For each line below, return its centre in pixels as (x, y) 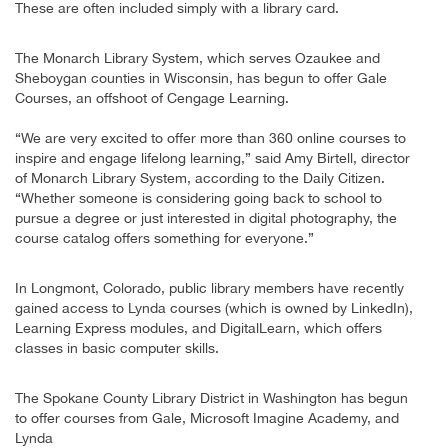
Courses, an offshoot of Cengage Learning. (152, 97)
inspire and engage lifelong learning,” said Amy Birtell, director (212, 157)
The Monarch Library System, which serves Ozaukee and (197, 57)
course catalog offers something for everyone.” (164, 237)
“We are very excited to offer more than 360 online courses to (210, 137)
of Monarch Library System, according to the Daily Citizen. (200, 177)
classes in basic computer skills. (117, 347)
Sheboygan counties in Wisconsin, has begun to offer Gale (201, 77)
